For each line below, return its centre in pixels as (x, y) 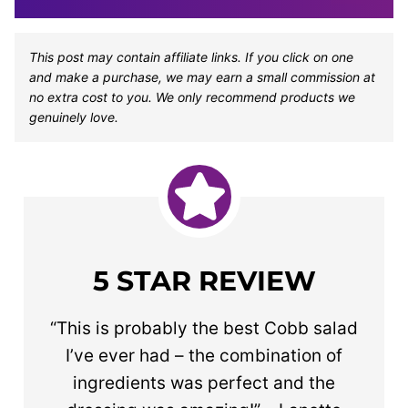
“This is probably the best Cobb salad (204, 328)
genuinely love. (74, 117)
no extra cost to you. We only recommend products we (192, 97)
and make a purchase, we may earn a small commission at (202, 76)
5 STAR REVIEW (204, 280)
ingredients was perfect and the (204, 382)
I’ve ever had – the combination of (204, 355)
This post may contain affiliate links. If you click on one (191, 56)
